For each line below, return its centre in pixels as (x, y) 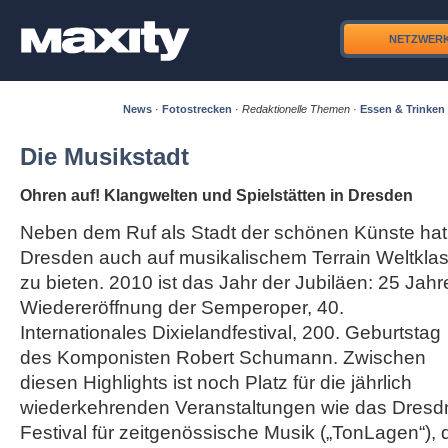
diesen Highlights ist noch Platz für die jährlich (216, 382)
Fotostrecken (197, 109)
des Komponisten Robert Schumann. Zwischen (223, 357)
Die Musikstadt (104, 156)
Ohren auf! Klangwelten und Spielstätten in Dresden (216, 195)
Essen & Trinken (402, 109)
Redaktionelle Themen (296, 109)
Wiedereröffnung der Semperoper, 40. (182, 307)
